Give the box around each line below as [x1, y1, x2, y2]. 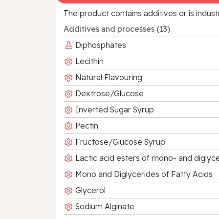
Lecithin [73, 56, 104, 66]
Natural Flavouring [73, 72, 142, 82]
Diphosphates [73, 40, 126, 50]
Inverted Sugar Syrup [73, 104, 154, 114]
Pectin [73, 120, 98, 131]
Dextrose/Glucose [73, 88, 144, 98]
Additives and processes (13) [64, 23, 170, 34]
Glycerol [73, 185, 106, 195]
